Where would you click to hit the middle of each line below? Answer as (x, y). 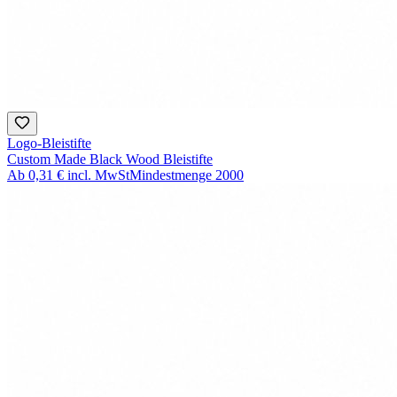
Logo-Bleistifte (49, 144)
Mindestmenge (171, 175)
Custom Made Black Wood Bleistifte (110, 160)
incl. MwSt (98, 175)
